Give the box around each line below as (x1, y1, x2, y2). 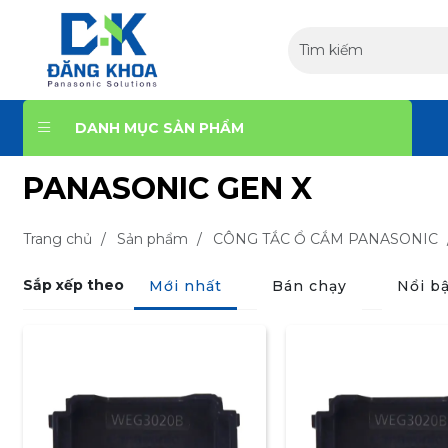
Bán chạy (271, 277, 347, 295)
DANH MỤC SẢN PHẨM (74, 118, 244, 137)
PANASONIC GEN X (22, 170, 312, 207)
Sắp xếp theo (22, 275, 124, 294)
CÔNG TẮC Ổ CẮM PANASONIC (212, 230, 438, 248)
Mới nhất (148, 277, 222, 295)
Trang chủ (22, 230, 92, 248)
